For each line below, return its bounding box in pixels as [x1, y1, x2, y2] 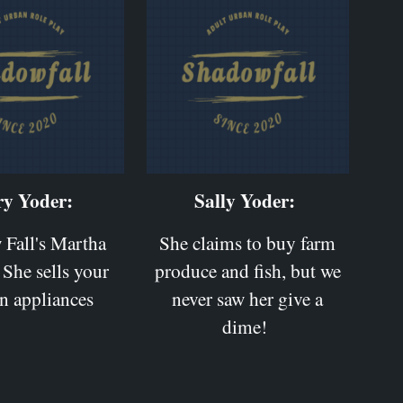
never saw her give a [172, 284, 324, 311]
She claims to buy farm [159, 228, 336, 255]
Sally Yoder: [193, 185, 295, 214]
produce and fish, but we [154, 256, 341, 283]
